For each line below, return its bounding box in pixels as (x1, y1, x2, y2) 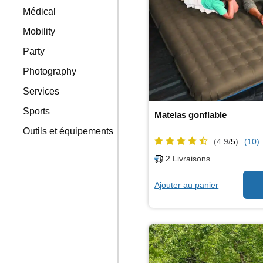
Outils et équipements (23, 126, 114, 136)
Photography (23, 66, 77, 76)
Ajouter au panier (154, 180, 219, 190)
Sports (23, 106, 50, 116)
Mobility (23, 26, 56, 36)
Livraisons (170, 154, 211, 164)
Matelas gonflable (154, 109, 227, 120)
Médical (23, 6, 56, 16)
